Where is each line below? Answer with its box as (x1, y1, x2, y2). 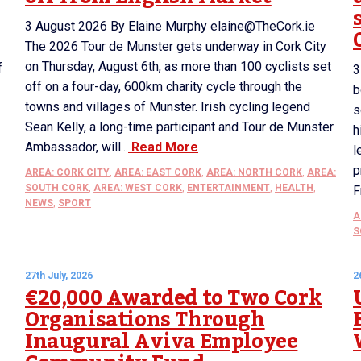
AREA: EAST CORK (114, 167, 201, 178)
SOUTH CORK (25, 182, 89, 193)
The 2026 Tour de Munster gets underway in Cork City (25, 39, 326, 54)
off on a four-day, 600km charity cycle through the (25, 79, 302, 94)
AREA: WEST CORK (93, 182, 182, 193)
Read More (128, 139, 198, 155)
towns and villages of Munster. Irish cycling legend (25, 99, 310, 114)
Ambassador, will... (25, 139, 128, 155)
